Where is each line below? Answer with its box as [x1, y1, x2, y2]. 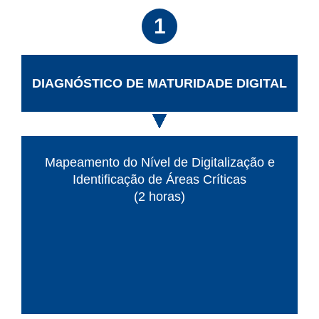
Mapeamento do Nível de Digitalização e [44, 155, 275, 169]
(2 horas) [134, 189, 185, 204]
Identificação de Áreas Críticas [73, 172, 246, 187]
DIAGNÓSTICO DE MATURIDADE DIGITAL [32, 75, 287, 90]
